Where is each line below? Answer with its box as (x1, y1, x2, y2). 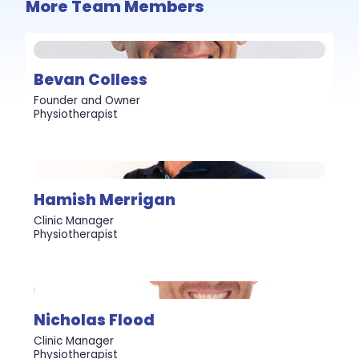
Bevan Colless (34, 68, 148, 91)
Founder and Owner (34, 92, 141, 108)
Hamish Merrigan (34, 188, 176, 211)
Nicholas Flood (34, 309, 155, 331)
